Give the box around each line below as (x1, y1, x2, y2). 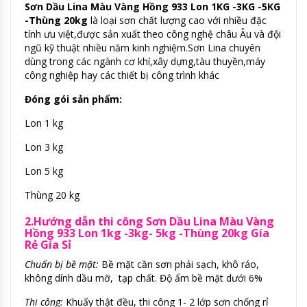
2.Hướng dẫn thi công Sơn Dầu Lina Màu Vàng (25, 213, 274, 229)
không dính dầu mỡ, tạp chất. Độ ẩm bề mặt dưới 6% (25, 271, 262, 284)
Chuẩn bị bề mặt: (25, 257, 101, 271)
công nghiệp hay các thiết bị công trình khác (25, 68, 219, 82)
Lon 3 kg (25, 140, 63, 153)
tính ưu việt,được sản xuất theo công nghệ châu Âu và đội (25, 27, 281, 40)
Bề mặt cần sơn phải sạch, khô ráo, (101, 257, 259, 271)
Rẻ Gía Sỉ (25, 236, 71, 252)
